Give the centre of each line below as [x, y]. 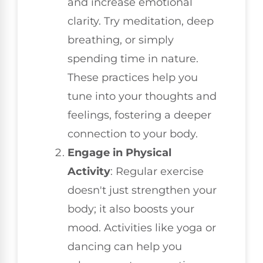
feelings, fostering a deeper [139, 115]
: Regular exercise [157, 171]
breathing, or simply [121, 40]
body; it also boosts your [131, 209]
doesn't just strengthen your [142, 190]
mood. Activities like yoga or [142, 227]
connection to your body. [133, 134]
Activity [89, 171]
